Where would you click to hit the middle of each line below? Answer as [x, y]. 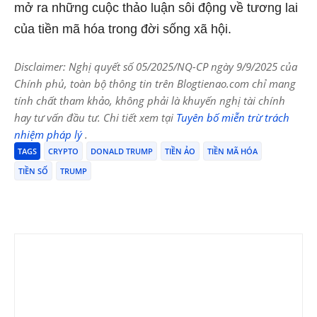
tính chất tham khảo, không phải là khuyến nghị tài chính [150, 100]
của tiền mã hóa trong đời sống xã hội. [123, 29]
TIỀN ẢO [180, 151]
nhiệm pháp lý [50, 134]
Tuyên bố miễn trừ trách [233, 117]
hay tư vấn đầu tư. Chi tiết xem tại [95, 117]
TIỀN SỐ [33, 171]
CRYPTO [63, 151]
